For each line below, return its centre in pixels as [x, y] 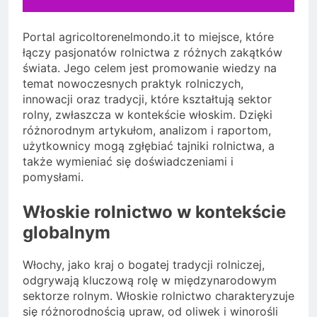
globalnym [67, 233]
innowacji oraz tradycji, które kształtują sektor [147, 99]
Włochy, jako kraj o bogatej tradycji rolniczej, [144, 265]
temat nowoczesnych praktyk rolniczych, [133, 84]
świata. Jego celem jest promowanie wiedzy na [150, 68]
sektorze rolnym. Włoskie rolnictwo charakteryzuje [158, 296]
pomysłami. [53, 177]
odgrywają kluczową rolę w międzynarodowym [150, 281]
